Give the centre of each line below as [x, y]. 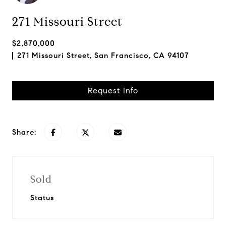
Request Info [113, 91]
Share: [24, 132]
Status [42, 198]
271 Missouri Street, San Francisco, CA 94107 [103, 55]
